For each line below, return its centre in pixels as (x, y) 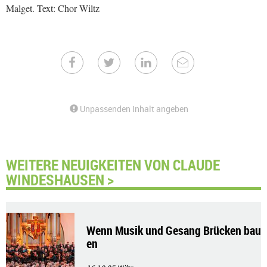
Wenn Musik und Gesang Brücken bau (174, 230)
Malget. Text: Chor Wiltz (53, 8)
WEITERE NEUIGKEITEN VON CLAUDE (113, 164)
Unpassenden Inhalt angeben (133, 109)
